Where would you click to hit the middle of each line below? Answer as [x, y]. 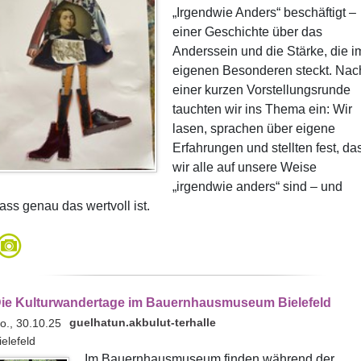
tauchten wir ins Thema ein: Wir [262, 109]
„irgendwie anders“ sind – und [257, 187]
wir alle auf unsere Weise [244, 167]
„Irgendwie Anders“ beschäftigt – [264, 12]
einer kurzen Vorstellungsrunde [261, 90]
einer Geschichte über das [247, 32]
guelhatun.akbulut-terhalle [142, 322]
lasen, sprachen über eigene [253, 129]
